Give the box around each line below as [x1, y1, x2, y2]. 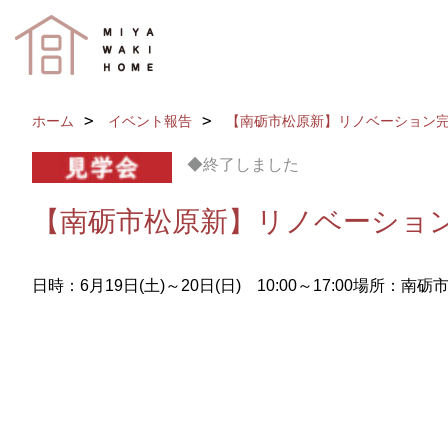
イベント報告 [108, 113, 192, 129]
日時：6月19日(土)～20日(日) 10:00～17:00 [32, 276, 353, 294]
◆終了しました [187, 156, 299, 173]
